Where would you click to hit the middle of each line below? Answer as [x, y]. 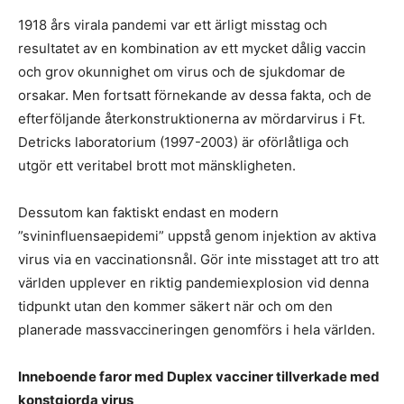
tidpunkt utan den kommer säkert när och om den [175, 306]
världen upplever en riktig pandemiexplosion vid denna [193, 283]
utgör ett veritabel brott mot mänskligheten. [157, 165]
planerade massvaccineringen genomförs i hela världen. [197, 330]
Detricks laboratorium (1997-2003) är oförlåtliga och [184, 142]
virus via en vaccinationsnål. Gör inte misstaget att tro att [198, 259]
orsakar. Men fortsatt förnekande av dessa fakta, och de [195, 95]
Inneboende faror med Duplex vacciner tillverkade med [199, 376]
